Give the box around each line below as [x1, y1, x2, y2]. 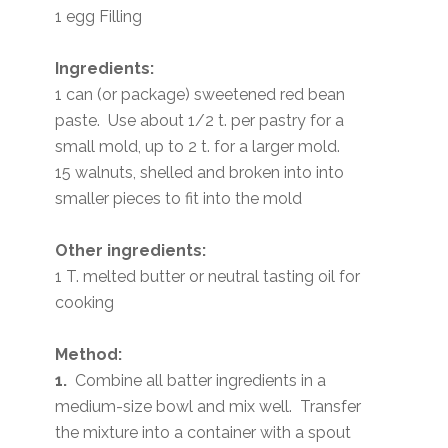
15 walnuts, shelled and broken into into [55, 162, 345, 182]
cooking [55, 292, 115, 312]
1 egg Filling [55, 6, 143, 26]
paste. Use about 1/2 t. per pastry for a [55, 110, 345, 130]
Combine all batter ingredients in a [67, 370, 327, 390]
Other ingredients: [55, 240, 207, 260]
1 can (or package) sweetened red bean [55, 84, 346, 104]
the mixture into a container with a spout [55, 422, 352, 442]
